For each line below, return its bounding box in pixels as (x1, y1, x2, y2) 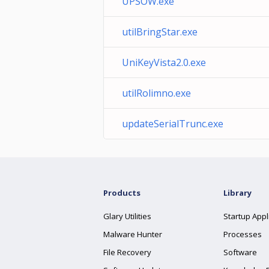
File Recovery (103, 247, 151, 258)
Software (223, 247, 257, 258)
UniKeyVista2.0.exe (122, 56, 206, 69)
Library (223, 187, 252, 198)
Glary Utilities (103, 211, 151, 222)
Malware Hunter (103, 229, 162, 240)
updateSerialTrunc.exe (122, 117, 223, 130)
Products (103, 187, 141, 198)
